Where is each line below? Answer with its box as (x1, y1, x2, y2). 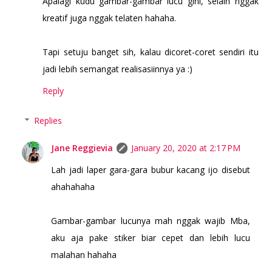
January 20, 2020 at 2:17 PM (131, 142, 241, 154)
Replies (33, 115, 62, 127)
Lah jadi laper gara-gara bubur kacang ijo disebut (51, 164, 250, 176)
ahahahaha (51, 181, 95, 193)
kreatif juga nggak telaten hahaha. (42, 12, 177, 24)
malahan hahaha (51, 249, 117, 261)
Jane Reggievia (51, 142, 114, 154)
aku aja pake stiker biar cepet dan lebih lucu (51, 232, 250, 244)
